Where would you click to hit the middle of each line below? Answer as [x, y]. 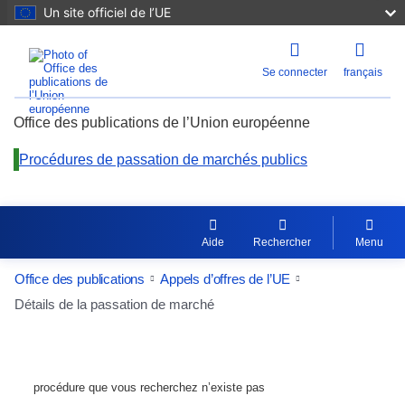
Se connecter [294, 72]
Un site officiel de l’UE [107, 12]
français [363, 72]
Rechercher [282, 242]
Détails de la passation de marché [114, 304]
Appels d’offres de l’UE [226, 278]
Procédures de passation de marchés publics [163, 160]
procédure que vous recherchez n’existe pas [149, 387]
